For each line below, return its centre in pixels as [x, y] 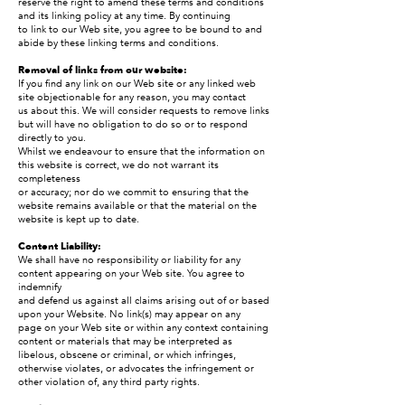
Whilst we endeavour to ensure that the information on [141, 151]
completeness [49, 179]
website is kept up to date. [79, 219]
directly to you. [52, 138]
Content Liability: [60, 246]
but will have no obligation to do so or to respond [133, 124]
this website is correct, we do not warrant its [118, 165]
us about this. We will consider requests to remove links [144, 111]
